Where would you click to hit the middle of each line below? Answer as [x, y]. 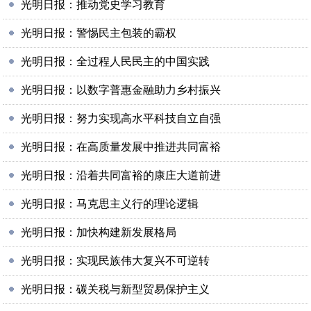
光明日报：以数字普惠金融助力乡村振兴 [121, 90]
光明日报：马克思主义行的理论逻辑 [110, 204]
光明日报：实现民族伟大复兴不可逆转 [116, 261]
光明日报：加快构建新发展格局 [99, 232]
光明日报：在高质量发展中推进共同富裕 [121, 147]
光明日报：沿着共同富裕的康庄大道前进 [121, 175]
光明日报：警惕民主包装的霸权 [99, 33]
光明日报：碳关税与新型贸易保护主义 [116, 289]
